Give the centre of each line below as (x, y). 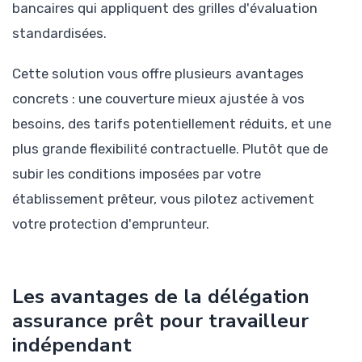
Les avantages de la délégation (161, 297)
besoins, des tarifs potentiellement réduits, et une (172, 123)
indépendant (72, 345)
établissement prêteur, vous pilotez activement (163, 198)
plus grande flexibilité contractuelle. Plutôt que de (170, 148)
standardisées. (59, 33)
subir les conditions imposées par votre (137, 173)
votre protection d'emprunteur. (111, 223)
